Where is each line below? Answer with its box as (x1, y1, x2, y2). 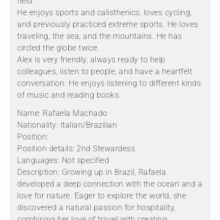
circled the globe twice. (17, 43, 100, 53)
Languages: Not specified (17, 155, 109, 165)
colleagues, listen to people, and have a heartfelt (17, 66, 192, 76)
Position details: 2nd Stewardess (17, 143, 135, 153)
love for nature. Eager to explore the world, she (17, 191, 186, 200)
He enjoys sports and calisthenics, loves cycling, (17, 7, 192, 17)
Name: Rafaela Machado (17, 108, 108, 118)
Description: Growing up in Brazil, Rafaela (17, 167, 166, 177)
